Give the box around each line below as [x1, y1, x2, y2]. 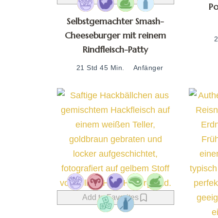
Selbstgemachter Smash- [67, 15, 164, 27]
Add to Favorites [82, 193, 139, 201]
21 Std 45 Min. [76, 63, 125, 72]
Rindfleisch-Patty [83, 43, 148, 55]
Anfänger [133, 63, 163, 72]
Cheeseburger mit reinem [65, 29, 166, 41]
